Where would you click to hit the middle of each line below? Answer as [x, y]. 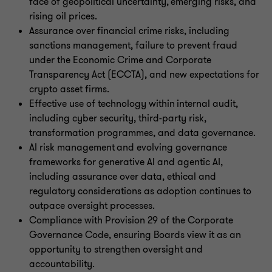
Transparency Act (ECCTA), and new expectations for [144, 75]
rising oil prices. [64, 16]
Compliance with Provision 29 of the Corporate [131, 220]
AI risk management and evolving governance [128, 148]
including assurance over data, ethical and [123, 177]
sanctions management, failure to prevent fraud [133, 46]
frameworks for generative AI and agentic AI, [126, 162]
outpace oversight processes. [93, 206]
